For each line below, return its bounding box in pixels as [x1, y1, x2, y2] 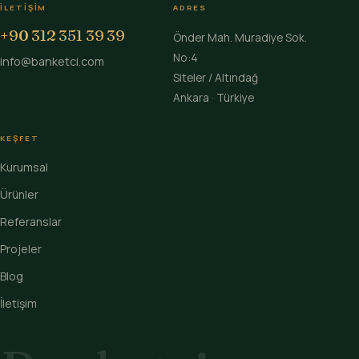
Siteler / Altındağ [173, 70, 258, 86]
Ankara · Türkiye [173, 90, 254, 106]
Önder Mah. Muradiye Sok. [173, 30, 307, 46]
